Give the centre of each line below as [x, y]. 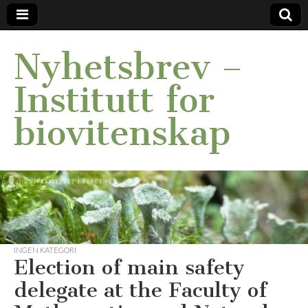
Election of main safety [129, 268]
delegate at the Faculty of [140, 290]
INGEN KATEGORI [45, 250]
